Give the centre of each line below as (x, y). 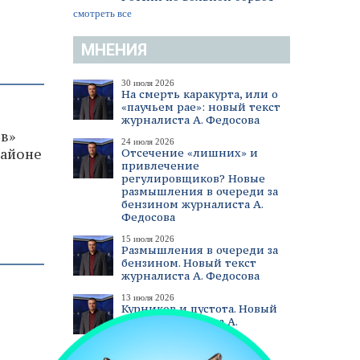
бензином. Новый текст (189, 263)
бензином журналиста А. (192, 204)
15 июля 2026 (148, 239)
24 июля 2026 (148, 141)
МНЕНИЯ (114, 50)
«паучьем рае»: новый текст (201, 107)
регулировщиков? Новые (193, 178)
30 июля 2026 (148, 83)
